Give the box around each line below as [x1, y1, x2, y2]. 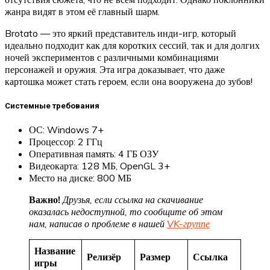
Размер [140, 250, 171, 263]
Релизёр [87, 250, 121, 263]
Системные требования [5, 101, 99, 110]
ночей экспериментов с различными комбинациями [5, 51, 219, 64]
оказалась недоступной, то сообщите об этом [29, 205, 222, 218]
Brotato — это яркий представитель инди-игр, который [5, 27, 236, 40]
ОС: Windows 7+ [29, 123, 104, 136]
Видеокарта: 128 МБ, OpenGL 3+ [29, 159, 170, 172]
